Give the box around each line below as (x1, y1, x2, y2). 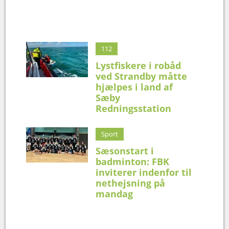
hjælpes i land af (96, 80, 173, 93)
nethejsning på (96, 176, 166, 189)
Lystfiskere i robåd (96, 59, 181, 72)
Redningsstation (96, 102, 172, 114)
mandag (96, 187, 133, 200)
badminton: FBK (96, 155, 170, 168)
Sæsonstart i (96, 144, 154, 157)
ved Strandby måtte (96, 70, 188, 82)
